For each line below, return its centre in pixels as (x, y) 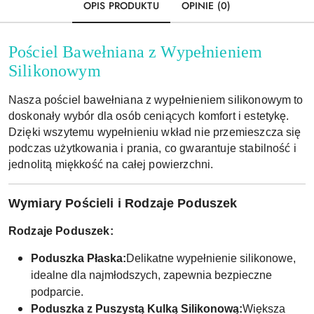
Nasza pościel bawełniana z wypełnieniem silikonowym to (156, 100)
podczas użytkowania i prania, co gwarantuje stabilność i (152, 148)
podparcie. (57, 292)
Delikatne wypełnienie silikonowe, (211, 258)
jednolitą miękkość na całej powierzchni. (112, 164)
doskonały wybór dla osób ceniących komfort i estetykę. (149, 116)
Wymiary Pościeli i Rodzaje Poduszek (123, 203)
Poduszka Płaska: (78, 258)
